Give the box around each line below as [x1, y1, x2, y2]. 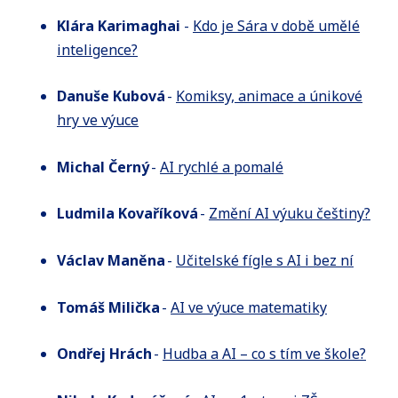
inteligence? [57, 39, 138, 60]
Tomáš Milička [57, 297, 160, 317]
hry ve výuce [57, 110, 139, 131]
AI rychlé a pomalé [160, 156, 283, 177]
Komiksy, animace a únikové [176, 86, 362, 107]
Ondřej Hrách [57, 344, 152, 364]
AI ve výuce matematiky [171, 297, 327, 317]
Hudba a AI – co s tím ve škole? [163, 344, 366, 364]
